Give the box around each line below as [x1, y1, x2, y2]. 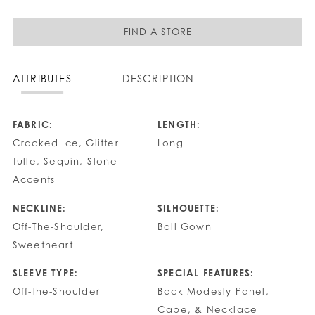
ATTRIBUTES [12, 72, 72, 85]
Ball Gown [157, 220, 212, 232]
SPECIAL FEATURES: [157, 267, 255, 279]
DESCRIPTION [122, 72, 195, 85]
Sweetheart [12, 238, 73, 250]
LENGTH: [157, 119, 201, 131]
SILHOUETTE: [157, 202, 220, 214]
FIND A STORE [124, 26, 192, 38]
